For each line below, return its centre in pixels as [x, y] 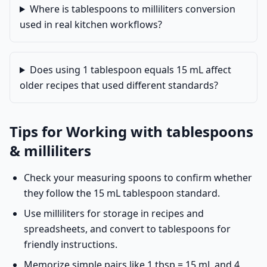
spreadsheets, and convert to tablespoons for [127, 229]
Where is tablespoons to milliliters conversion [132, 9]
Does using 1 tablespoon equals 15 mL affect [130, 70]
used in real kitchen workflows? [91, 24]
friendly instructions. [71, 244]
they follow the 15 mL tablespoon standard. [122, 193]
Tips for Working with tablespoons [131, 131]
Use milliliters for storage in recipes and [114, 213]
